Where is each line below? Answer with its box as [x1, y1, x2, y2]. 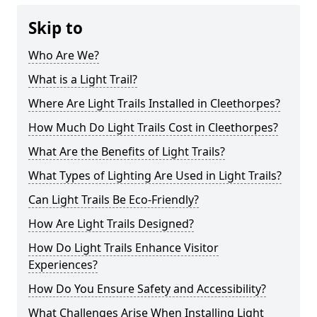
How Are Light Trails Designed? [28, 216, 194, 231]
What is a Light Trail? [28, 71, 137, 87]
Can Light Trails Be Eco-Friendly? [28, 192, 199, 207]
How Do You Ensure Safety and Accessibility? [28, 281, 266, 296]
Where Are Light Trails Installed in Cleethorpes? [28, 96, 280, 111]
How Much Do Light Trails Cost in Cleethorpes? [28, 120, 278, 135]
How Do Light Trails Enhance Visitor [28, 240, 219, 255]
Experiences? [28, 257, 98, 272]
